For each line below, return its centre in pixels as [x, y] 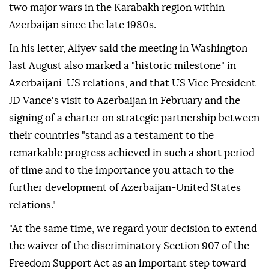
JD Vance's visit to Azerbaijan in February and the [125, 101]
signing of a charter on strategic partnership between [134, 118]
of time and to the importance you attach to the [121, 171]
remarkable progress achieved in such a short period [132, 153]
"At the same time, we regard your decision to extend [133, 229]
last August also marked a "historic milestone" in [122, 66]
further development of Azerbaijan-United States [125, 188]
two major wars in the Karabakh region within [117, 8]
